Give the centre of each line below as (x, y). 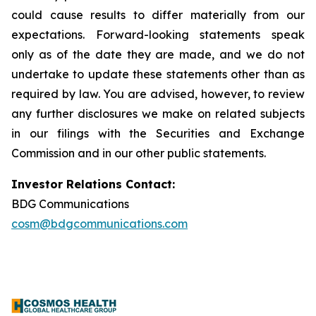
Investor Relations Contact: (93, 184)
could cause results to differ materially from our (158, 15)
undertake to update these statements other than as (158, 74)
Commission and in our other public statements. (139, 153)
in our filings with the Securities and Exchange (158, 133)
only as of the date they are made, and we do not (158, 54)
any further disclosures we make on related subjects (158, 114)
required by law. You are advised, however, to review (158, 94)
